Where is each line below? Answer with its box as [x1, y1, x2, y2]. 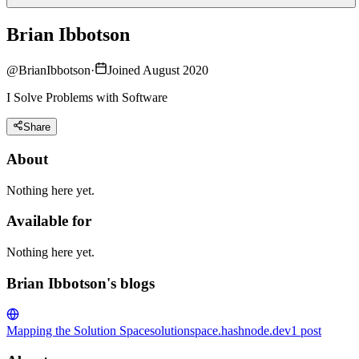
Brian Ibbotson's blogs [6, 274, 155, 292]
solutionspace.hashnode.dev [150, 323, 291, 337]
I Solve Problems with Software [6, 90, 167, 104]
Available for [6, 212, 91, 230]
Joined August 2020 [107, 63, 208, 77]
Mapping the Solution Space [6, 323, 150, 337]
